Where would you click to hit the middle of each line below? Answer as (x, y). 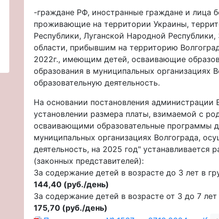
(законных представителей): (89, 161)
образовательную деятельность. (97, 82)
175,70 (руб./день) (71, 208)
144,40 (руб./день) (71, 184)
